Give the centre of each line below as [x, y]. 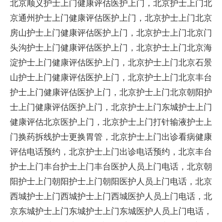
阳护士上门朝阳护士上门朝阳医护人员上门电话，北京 [111, 181]
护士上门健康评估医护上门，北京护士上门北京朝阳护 [111, 92]
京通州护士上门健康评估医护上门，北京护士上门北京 [111, 18]
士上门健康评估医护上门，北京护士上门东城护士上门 [111, 107]
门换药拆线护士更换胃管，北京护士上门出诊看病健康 [111, 137]
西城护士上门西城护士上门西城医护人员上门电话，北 [111, 196]
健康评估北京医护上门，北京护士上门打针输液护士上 [111, 122]
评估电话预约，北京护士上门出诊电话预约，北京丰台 [111, 151]
